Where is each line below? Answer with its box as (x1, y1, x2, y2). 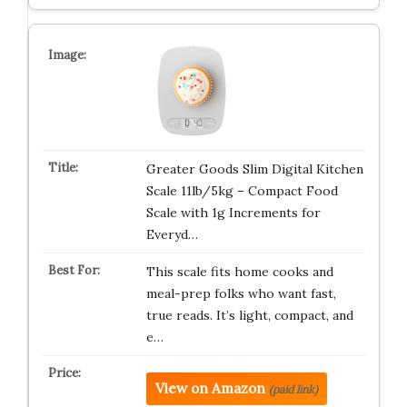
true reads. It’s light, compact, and (145, 307, 353, 323)
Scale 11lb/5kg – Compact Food (145, 183, 338, 199)
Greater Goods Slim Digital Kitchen (145, 161, 363, 177)
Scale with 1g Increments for (145, 204, 321, 221)
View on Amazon (154, 380, 265, 397)
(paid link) (268, 382, 318, 396)
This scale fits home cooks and (145, 263, 333, 280)
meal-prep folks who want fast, (145, 285, 336, 302)
